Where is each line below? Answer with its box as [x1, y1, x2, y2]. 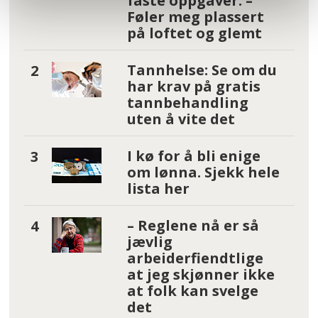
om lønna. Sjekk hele [126, 162, 280, 182]
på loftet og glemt [126, 23, 262, 43]
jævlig [126, 231, 172, 251]
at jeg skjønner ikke [126, 264, 275, 284]
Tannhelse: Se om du [126, 60, 277, 79]
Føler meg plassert [126, 6, 264, 26]
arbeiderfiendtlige [126, 248, 263, 268]
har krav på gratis [126, 76, 261, 96]
